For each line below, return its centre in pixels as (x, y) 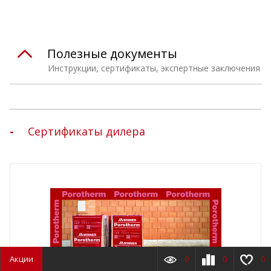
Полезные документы (112, 54)
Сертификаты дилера (87, 132)
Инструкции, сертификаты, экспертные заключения (154, 68)
